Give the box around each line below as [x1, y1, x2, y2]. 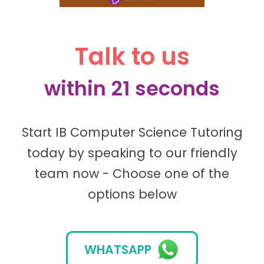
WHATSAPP [84, 240, 151, 258]
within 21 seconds [44, 74, 220, 103]
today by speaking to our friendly [27, 144, 237, 162]
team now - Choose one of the [35, 165, 229, 183]
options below [87, 186, 177, 203]
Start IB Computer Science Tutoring [21, 124, 243, 141]
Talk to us [74, 39, 190, 73]
